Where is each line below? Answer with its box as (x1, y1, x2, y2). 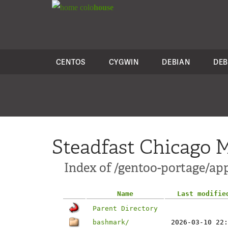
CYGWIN (108, 57, 139, 67)
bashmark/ (93, 218, 129, 226)
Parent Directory (93, 205, 158, 212)
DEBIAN (162, 57, 190, 67)
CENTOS (55, 57, 85, 67)
